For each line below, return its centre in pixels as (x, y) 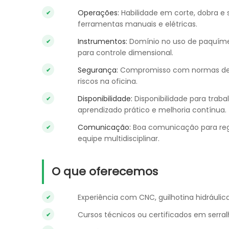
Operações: (98, 13)
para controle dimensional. (125, 53)
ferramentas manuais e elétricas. (138, 24)
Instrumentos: (102, 41)
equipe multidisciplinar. (119, 139)
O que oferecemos (105, 171)
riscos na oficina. (108, 81)
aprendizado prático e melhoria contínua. (152, 110)
